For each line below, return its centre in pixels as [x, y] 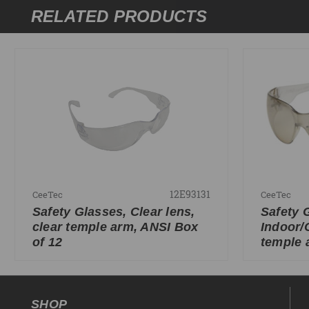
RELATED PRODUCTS [119, 17]
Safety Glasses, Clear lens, [113, 211]
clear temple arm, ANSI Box [115, 227]
